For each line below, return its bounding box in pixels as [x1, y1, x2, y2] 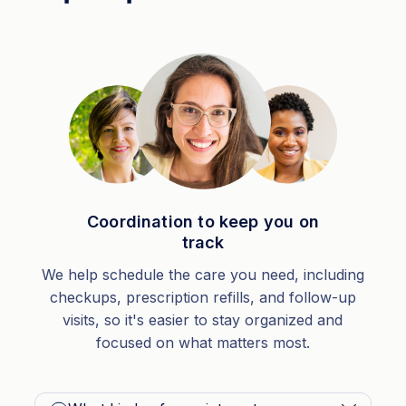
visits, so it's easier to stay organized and [63, 311, 343, 329]
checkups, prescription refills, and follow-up [49, 288, 356, 306]
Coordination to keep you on [87, 212, 319, 231]
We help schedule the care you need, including [41, 266, 364, 284]
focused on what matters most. [95, 333, 310, 352]
